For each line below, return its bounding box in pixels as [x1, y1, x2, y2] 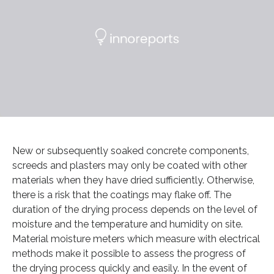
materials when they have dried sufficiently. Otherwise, [12, 174, 254, 186]
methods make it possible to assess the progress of [12, 247, 246, 259]
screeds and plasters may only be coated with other [12, 159, 247, 171]
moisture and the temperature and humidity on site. [12, 218, 243, 230]
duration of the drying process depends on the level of [12, 203, 257, 215]
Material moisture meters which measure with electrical [12, 232, 260, 245]
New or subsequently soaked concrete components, [12, 144, 249, 157]
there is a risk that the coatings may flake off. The [12, 188, 231, 201]
